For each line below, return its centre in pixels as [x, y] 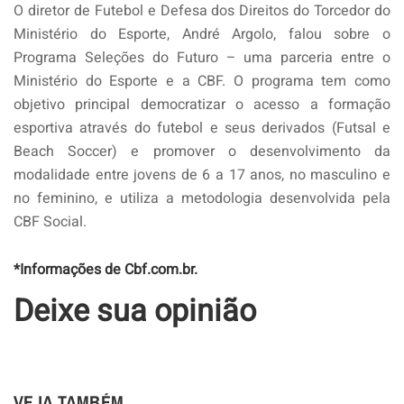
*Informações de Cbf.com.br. [106, 269]
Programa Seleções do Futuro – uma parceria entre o [202, 57]
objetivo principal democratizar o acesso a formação [202, 104]
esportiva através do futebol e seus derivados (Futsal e [202, 128]
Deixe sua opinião [135, 311]
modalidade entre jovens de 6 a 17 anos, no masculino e [202, 174]
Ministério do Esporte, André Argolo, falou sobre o [202, 34]
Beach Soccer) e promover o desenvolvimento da [202, 151]
